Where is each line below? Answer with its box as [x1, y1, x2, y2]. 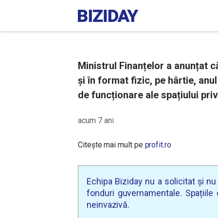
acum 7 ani [78, 116, 114, 125]
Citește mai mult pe [78, 140, 145, 149]
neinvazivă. [87, 200, 130, 210]
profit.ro [145, 140, 171, 149]
